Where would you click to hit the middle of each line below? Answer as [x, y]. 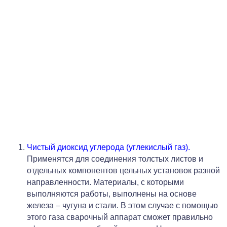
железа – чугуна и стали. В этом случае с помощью [122, 205]
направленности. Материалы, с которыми [105, 182]
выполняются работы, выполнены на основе [112, 194]
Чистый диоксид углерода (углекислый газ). [108, 147]
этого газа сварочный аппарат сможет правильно [120, 217]
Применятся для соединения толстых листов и [115, 159]
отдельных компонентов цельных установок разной [123, 170]
